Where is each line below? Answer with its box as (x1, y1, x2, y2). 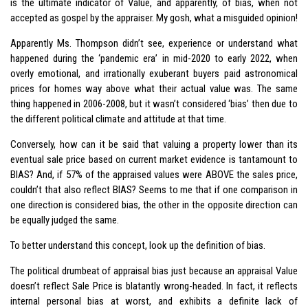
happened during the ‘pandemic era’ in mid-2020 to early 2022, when (10, 52, 298, 65)
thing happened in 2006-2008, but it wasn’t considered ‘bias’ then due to (10, 97, 298, 110)
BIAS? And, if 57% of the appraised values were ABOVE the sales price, (10, 168, 298, 181)
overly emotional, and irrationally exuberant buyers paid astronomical (10, 67, 298, 80)
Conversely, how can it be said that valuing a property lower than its (10, 137, 298, 151)
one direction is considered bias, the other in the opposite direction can (10, 198, 298, 211)
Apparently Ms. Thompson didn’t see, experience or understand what (10, 36, 298, 49)
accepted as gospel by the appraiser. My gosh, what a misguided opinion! (10, 11, 298, 24)
